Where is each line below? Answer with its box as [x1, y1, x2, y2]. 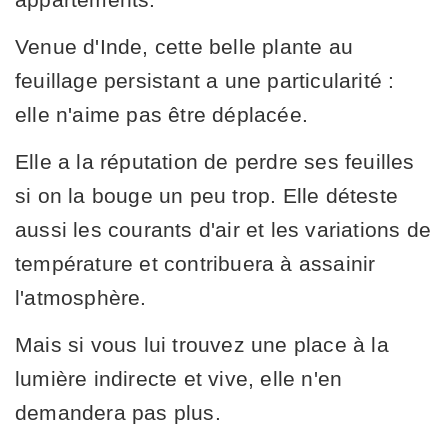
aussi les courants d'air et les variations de [15, 217, 432, 241]
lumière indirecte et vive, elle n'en [15, 366, 343, 390]
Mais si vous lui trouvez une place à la [15, 332, 389, 356]
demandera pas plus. [15, 400, 221, 424]
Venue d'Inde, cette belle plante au [15, 34, 354, 58]
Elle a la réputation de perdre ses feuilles [15, 149, 415, 173]
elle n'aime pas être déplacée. [15, 102, 308, 126]
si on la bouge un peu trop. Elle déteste [15, 183, 399, 207]
